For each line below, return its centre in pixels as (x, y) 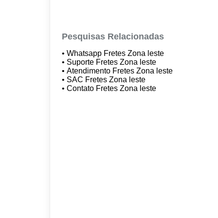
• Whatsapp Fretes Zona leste (114, 53)
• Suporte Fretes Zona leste (110, 62)
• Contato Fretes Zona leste (110, 88)
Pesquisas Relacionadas (113, 36)
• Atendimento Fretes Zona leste (118, 71)
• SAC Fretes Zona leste (105, 79)
